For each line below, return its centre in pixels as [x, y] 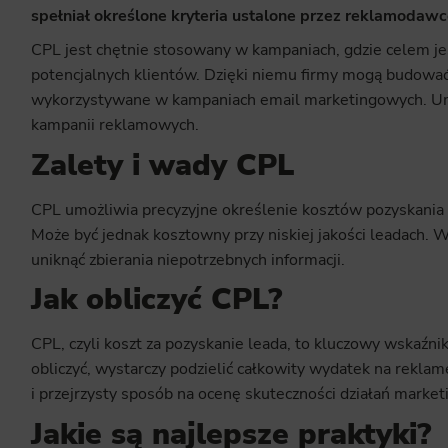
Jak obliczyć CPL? [156, 300]
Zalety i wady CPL [162, 165]
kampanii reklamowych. [114, 125]
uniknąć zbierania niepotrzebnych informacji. [187, 259]
